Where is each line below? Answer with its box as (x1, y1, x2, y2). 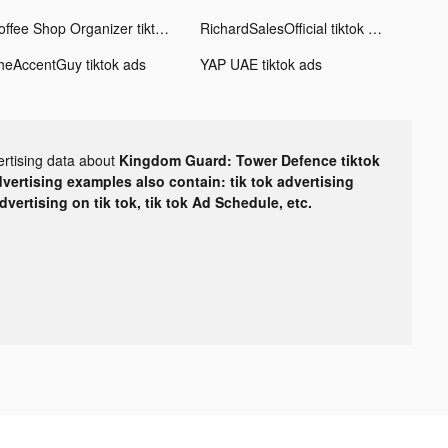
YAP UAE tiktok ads (199, 53, 322, 74)
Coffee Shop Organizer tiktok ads (154, 17, 169, 38)
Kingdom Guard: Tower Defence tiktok (119, 149, 380, 170)
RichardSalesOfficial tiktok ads (367, 17, 382, 38)
